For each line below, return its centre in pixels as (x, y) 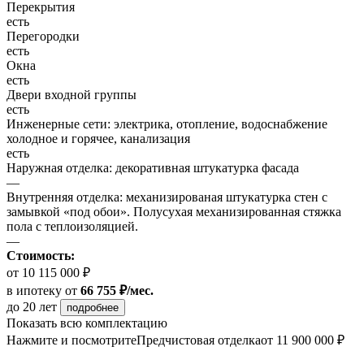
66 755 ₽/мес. (117, 291)
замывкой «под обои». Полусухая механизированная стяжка (174, 212)
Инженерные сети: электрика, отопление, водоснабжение (167, 124)
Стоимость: (41, 256)
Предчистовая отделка (199, 340)
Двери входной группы (71, 95)
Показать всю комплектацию (87, 323)
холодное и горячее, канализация (98, 139)
